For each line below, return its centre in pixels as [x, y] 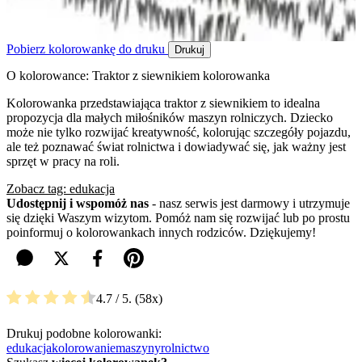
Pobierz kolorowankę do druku [87, 49]
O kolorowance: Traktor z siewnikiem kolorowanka [138, 76]
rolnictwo [185, 347]
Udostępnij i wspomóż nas [78, 204]
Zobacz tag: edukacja [61, 189]
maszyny [138, 347]
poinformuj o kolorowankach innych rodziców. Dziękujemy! [161, 233]
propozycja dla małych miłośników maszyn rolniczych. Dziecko [170, 118]
